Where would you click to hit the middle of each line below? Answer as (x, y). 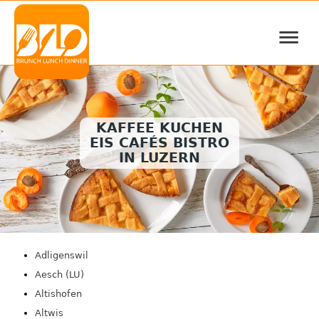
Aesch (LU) (59, 274)
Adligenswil (61, 255)
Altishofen (58, 293)
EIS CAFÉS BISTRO (159, 143)
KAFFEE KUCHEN (159, 128)
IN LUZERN (159, 158)
